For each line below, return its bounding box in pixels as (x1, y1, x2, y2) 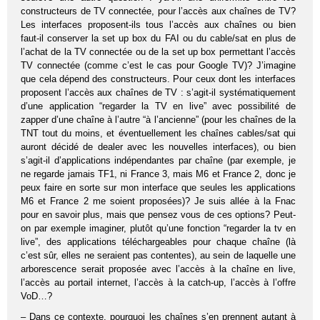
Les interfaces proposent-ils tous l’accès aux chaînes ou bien (21, 19, 296, 30)
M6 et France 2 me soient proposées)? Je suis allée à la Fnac (21, 195, 296, 206)
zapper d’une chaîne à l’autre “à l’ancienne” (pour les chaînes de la (21, 114, 296, 125)
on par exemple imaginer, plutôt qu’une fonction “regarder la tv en (21, 222, 296, 234)
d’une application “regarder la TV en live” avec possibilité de (21, 100, 296, 111)
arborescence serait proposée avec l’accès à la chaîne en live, (21, 263, 296, 274)
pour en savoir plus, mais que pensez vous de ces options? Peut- (21, 209, 296, 220)
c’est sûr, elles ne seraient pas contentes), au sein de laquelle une (21, 249, 296, 261)
